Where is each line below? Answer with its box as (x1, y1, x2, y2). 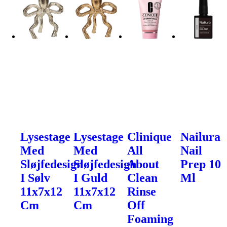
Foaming (127, 212, 173, 225)
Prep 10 (180, 157, 221, 171)
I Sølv (20, 171, 50, 184)
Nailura (180, 130, 221, 143)
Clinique (127, 130, 172, 143)
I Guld (73, 171, 108, 184)
